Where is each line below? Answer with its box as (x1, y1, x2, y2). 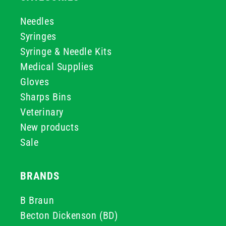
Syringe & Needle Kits (20, 45, 112, 58)
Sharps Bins (20, 91, 72, 103)
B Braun (20, 194, 54, 206)
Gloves (20, 76, 49, 88)
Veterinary (20, 106, 64, 118)
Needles (20, 15, 54, 27)
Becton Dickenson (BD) (20, 209, 118, 221)
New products (20, 121, 79, 133)
